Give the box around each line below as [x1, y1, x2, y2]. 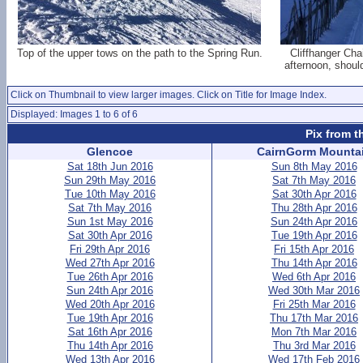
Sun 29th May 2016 [64, 174, 156, 186]
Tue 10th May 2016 [64, 188, 156, 200]
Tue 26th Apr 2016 [66, 271, 153, 283]
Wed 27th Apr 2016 [65, 257, 155, 269]
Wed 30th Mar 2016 [268, 284, 360, 297]
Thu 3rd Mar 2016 [272, 340, 356, 352]
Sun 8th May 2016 [271, 160, 357, 173]
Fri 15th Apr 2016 [274, 243, 354, 255]
